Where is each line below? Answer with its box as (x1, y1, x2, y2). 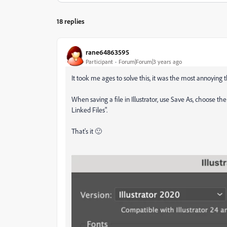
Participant (86, 57, 113, 65)
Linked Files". (71, 105, 107, 114)
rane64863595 (86, 47, 129, 56)
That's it (71, 127, 95, 135)
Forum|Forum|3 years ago (119, 57, 182, 65)
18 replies (57, 17, 85, 25)
